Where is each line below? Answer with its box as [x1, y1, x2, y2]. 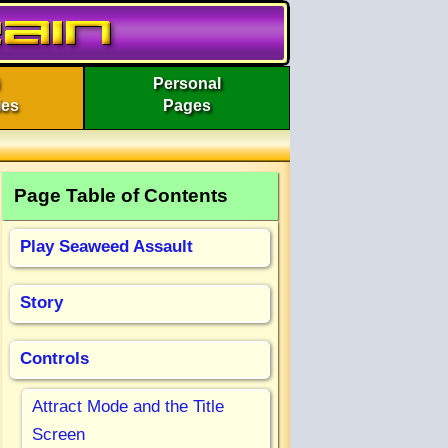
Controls [20, 348, 89, 368]
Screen [32, 424, 85, 444]
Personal [153, 74, 222, 92]
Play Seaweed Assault [20, 236, 193, 256]
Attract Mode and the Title [32, 396, 224, 416]
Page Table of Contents [14, 184, 228, 206]
